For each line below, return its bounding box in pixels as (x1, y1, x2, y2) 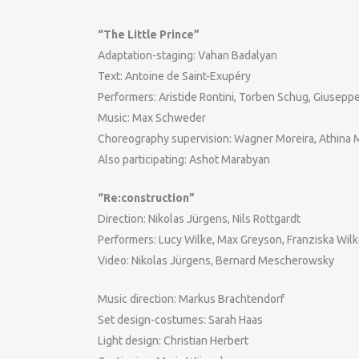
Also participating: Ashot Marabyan (98, 153, 270, 166)
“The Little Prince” (98, 28, 200, 41)
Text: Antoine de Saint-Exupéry (98, 70, 251, 83)
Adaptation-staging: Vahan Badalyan (98, 49, 277, 62)
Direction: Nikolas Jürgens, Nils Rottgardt (98, 212, 301, 225)
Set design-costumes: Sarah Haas (98, 313, 263, 326)
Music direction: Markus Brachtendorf (98, 292, 284, 305)
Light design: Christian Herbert (98, 334, 248, 347)
